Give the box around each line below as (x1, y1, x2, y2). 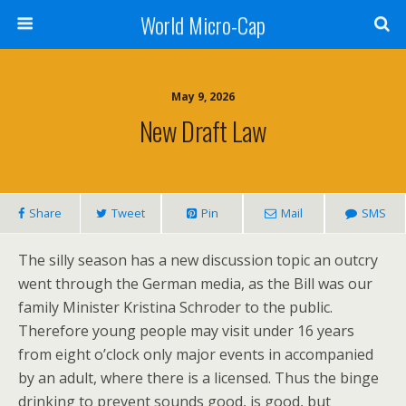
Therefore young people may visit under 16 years (18, 321, 354, 341)
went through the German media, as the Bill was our (18, 274, 372, 294)
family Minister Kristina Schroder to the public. (18, 297, 333, 317)
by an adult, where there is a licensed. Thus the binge (18, 368, 379, 388)
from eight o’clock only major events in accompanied (18, 344, 373, 364)
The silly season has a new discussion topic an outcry (18, 250, 378, 270)
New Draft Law (139, 111, 267, 150)
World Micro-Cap (140, 8, 266, 41)
